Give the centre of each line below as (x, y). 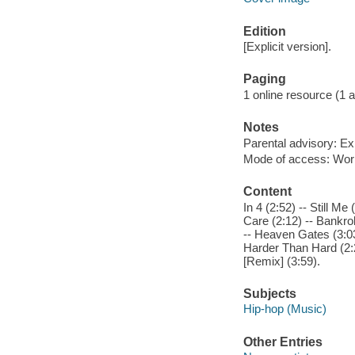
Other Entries (282, 342)
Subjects (269, 293)
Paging (264, 79)
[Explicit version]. (287, 47)
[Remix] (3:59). (281, 261)
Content (267, 192)
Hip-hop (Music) (284, 309)
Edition (264, 31)
